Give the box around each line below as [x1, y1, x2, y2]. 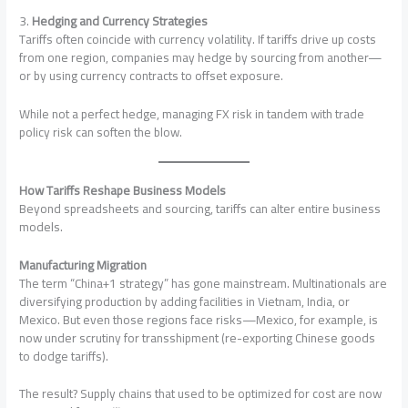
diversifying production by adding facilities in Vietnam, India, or [19, 289, 351, 313]
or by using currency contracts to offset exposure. [19, 63, 284, 87]
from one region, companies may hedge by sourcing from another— [19, 45, 382, 69]
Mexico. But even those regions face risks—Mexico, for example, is [19, 307, 379, 331]
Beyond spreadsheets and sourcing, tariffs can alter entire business [19, 196, 382, 220]
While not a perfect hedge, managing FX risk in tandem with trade [19, 101, 365, 126]
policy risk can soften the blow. [19, 119, 183, 144]
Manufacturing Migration [19, 252, 148, 277]
